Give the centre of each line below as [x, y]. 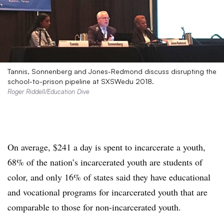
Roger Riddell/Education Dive [48, 92]
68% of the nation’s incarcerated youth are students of [105, 162]
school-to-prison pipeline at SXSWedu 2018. [81, 81]
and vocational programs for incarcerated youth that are [107, 192]
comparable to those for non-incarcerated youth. [94, 207]
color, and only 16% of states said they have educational [109, 177]
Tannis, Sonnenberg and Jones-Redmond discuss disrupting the [112, 71]
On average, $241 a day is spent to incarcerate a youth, [106, 147]
